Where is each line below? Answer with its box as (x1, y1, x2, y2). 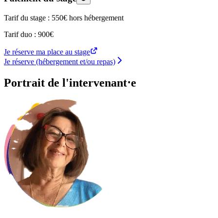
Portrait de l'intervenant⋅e (4, 76, 136, 89)
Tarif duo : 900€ (4, 30, 54, 39)
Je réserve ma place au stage (4, 48, 90, 56)
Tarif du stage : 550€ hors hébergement (4, 14, 124, 22)
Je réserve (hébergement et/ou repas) (4, 57, 115, 66)
